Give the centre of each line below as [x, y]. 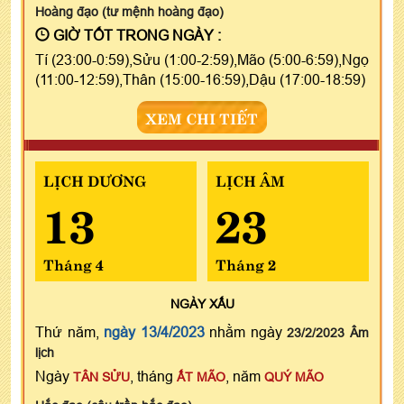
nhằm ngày [246, 331]
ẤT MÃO [201, 376]
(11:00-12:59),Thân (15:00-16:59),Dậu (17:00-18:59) [200, 79]
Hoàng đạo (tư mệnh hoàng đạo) [129, 11]
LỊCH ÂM [250, 179]
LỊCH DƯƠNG [95, 179]
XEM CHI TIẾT [202, 117]
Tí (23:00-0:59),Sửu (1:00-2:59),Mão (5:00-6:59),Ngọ [202, 59]
